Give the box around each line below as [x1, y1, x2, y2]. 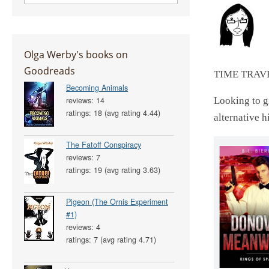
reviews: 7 [66, 151, 100, 163]
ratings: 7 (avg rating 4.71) [66, 234, 156, 245]
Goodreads [24, 63, 75, 77]
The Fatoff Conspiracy [66, 139, 141, 150]
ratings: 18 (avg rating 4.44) [66, 107, 160, 118]
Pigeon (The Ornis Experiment [66, 196, 168, 207]
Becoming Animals [66, 82, 128, 93]
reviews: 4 [66, 221, 100, 232]
